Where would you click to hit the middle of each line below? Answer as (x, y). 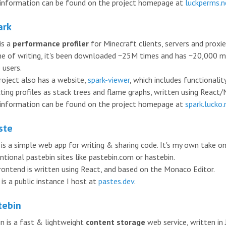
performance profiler (51, 43)
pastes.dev (116, 181)
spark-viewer (109, 79)
